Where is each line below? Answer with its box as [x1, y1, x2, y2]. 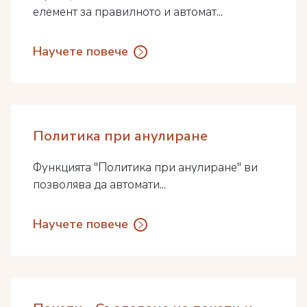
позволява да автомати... [33, 177, 166, 193]
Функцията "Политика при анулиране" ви [33, 160, 258, 175]
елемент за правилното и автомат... [33, 4, 223, 20]
